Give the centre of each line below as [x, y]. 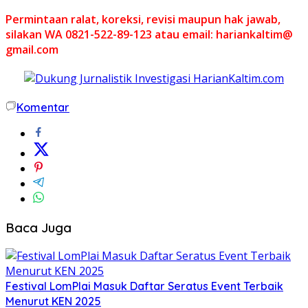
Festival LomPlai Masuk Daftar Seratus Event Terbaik [144, 286]
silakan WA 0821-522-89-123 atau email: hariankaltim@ [149, 34]
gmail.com [32, 49]
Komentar [43, 107]
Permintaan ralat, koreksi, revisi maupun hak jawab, [143, 19]
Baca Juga [38, 227]
